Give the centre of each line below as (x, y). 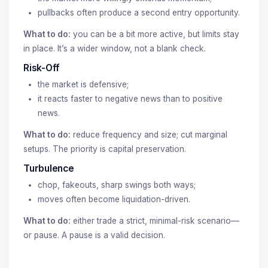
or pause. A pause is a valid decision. (94, 235)
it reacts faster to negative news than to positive (130, 98)
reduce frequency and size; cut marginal (149, 134)
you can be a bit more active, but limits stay (155, 34)
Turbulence (49, 168)
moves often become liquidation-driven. (114, 199)
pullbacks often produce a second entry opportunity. (139, 12)
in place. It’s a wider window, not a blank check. (115, 48)
